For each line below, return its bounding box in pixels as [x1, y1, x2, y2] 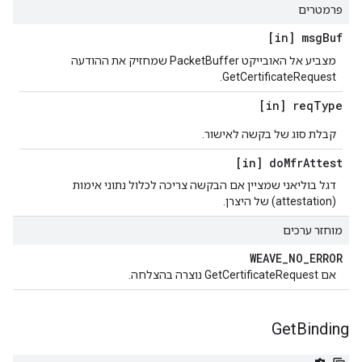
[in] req [259, 98, 314, 113]
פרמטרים [298, 3, 343, 16]
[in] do [235, 155, 284, 170]
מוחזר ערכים [283, 224, 343, 237]
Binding [297, 319, 349, 339]
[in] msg [267, 30, 322, 45]
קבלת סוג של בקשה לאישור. [202, 128, 336, 141]
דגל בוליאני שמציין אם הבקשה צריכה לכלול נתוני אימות [73, 179, 336, 192]
